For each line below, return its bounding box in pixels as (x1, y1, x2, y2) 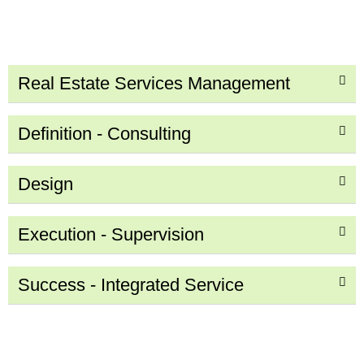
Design (18, 173, 73, 194)
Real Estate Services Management (18, 72, 290, 93)
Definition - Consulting (18, 123, 191, 144)
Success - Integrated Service (18, 274, 244, 295)
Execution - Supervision (18, 223, 204, 245)
